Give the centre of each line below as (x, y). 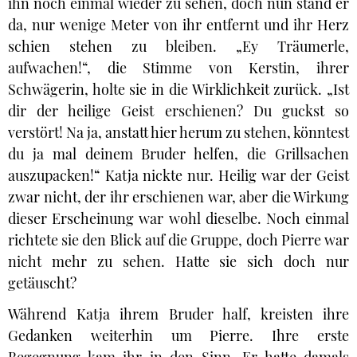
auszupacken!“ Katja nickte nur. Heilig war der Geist (178, 175)
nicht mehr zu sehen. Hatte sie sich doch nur (178, 261)
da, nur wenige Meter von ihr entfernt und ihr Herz (178, 25)
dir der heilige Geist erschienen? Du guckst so (178, 111)
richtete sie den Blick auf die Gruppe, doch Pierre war (178, 240)
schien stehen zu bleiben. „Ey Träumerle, (178, 46)
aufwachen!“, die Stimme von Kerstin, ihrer (178, 68)
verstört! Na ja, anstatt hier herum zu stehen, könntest (178, 132)
